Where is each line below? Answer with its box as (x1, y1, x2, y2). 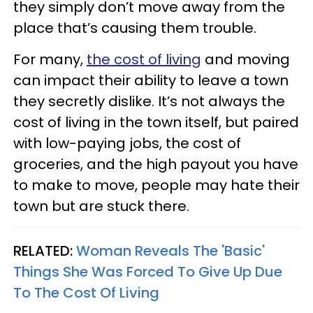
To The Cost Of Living (13, 283, 159, 303)
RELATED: (13, 241, 76, 261)
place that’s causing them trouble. (13, 18, 256, 38)
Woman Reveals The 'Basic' (76, 241, 265, 261)
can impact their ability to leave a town (13, 71, 289, 90)
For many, (13, 50, 87, 69)
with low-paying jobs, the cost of (13, 133, 241, 153)
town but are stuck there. (13, 196, 193, 216)
